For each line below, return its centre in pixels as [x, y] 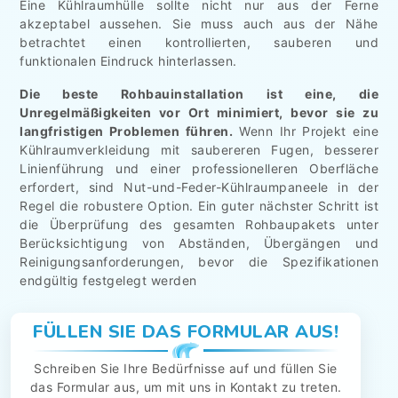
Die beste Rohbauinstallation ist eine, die [199, 93]
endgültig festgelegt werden [108, 280]
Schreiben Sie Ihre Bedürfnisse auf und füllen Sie [186, 368]
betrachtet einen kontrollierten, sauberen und [199, 42]
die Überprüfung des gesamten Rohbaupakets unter [199, 224]
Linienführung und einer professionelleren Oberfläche [199, 168]
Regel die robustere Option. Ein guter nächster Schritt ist [199, 205]
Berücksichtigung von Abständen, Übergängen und [199, 243]
